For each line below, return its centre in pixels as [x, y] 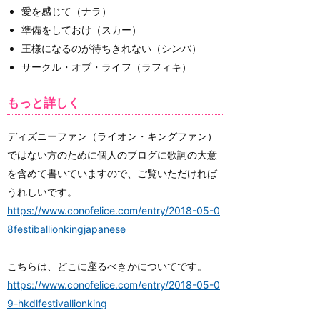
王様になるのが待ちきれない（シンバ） [111, 48]
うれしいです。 [42, 191]
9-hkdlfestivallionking [57, 303]
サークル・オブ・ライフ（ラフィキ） [106, 66]
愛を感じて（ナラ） [66, 11]
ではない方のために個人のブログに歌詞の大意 [112, 154]
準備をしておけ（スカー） [81, 29]
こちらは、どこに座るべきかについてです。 [107, 266]
